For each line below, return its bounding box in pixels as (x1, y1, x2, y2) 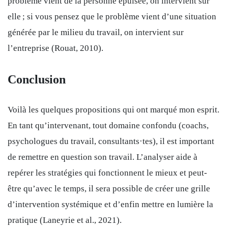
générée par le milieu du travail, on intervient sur (8, 27, 184, 37)
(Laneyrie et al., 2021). (38, 215, 122, 225)
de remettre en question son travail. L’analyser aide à (8, 152, 197, 162)
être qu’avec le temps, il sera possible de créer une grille (8, 183, 210, 193)
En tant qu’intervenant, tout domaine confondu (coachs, (8, 120, 209, 130)
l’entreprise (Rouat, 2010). (8, 43, 103, 53)
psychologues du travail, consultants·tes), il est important (8, 136, 214, 146)
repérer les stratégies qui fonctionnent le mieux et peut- (8, 167, 207, 178)
